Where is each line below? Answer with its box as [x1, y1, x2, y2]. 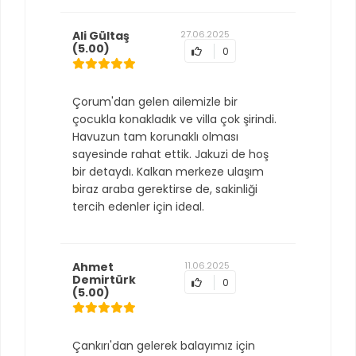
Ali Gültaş [72, 28, 130, 44]
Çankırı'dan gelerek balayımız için [72, 338, 255, 354]
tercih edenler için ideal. [72, 199, 204, 215]
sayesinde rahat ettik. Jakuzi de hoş [72, 146, 269, 162]
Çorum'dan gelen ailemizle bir [72, 94, 238, 110]
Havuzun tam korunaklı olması [72, 129, 238, 145]
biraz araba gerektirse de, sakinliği [72, 181, 257, 197]
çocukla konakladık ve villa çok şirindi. [72, 111, 277, 127]
